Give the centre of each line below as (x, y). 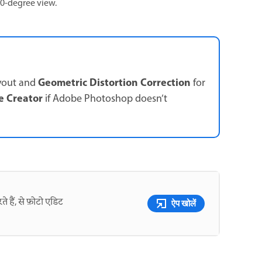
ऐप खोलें (184, 203)
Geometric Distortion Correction (114, 83)
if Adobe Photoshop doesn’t (105, 99)
